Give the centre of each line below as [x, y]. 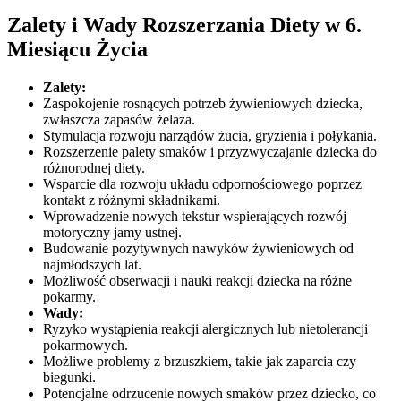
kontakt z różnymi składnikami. [132, 200]
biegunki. [69, 378]
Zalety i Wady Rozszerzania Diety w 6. [184, 26]
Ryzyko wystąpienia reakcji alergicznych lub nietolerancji [205, 329]
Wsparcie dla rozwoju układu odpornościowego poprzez [202, 184]
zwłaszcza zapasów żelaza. [119, 120]
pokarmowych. [85, 346]
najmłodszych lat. [92, 265]
